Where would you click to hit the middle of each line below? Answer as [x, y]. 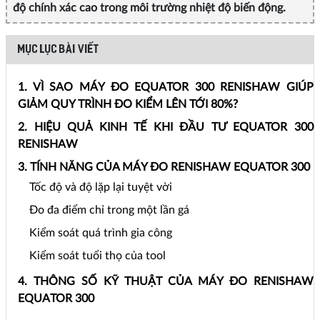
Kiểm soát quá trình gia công [101, 232]
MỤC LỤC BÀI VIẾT [59, 50]
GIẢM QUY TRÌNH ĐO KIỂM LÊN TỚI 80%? [128, 104]
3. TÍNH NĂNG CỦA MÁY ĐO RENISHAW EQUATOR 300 [164, 167]
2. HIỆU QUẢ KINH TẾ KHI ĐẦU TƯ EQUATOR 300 [166, 127]
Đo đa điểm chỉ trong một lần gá [109, 210]
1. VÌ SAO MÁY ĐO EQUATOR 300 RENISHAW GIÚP [166, 87]
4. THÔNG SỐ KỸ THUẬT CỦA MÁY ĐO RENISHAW [166, 281]
